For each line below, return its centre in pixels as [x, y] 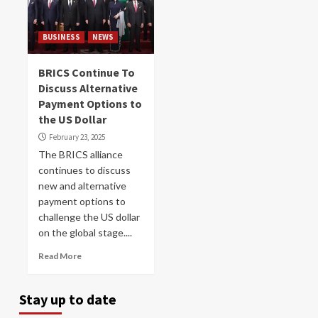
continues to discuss [84, 170]
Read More [60, 256]
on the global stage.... [85, 232]
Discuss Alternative [88, 88]
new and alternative [82, 186]
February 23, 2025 [77, 137]
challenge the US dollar [89, 217]
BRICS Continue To [87, 72]
